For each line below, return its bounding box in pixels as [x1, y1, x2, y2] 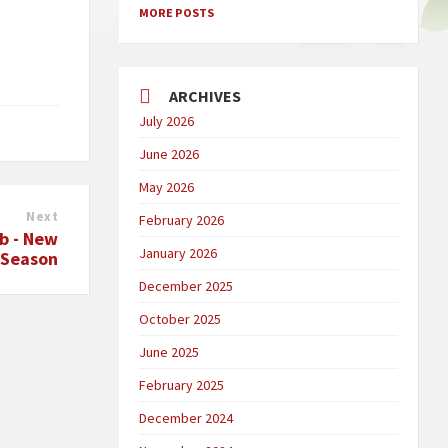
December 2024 [139, 409, 234, 428]
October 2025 [139, 310, 222, 329]
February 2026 [139, 211, 225, 230]
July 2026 [139, 112, 195, 131]
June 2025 [139, 343, 200, 362]
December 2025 [139, 277, 234, 296]
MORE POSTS [139, 5, 215, 21]
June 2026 [139, 145, 200, 164]
